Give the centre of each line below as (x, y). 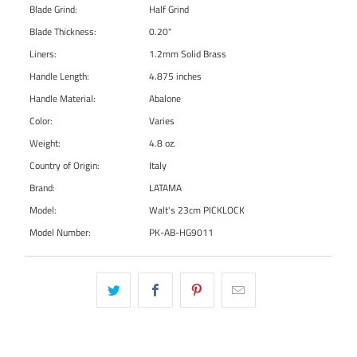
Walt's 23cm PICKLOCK (197, 210)
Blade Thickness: (63, 32)
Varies (162, 121)
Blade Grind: (54, 10)
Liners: (43, 54)
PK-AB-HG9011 (182, 233)
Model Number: (61, 233)
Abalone (165, 99)
